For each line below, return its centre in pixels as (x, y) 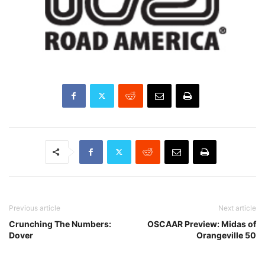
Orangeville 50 (226, 235)
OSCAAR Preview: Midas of (202, 224)
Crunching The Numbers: (60, 224)
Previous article (35, 208)
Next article (237, 208)
